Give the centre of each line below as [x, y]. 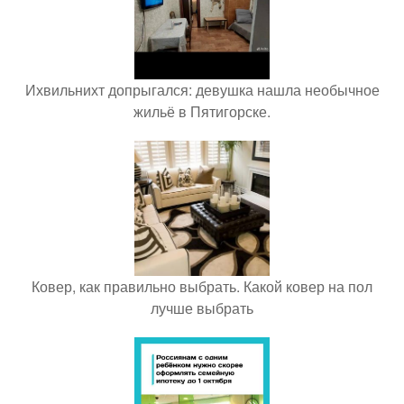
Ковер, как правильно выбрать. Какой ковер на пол [202, 286]
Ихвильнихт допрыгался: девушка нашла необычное [202, 90]
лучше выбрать [202, 308]
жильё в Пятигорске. [202, 111]
